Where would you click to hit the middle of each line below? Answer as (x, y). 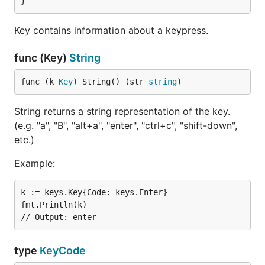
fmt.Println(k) (54, 205)
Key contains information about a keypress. (111, 30)
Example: (35, 163)
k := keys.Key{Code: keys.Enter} (94, 192)
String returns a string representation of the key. (122, 111)
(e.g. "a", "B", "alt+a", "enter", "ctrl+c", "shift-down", (126, 125)
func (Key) (42, 58)
